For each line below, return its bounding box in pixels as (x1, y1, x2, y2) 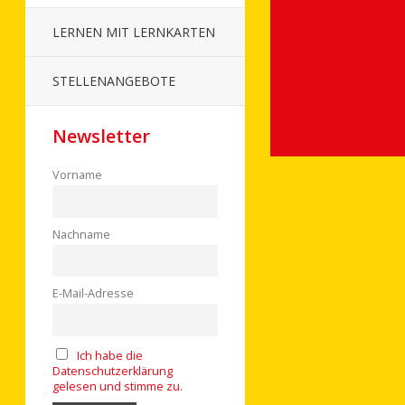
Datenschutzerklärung (52, 363, 173, 379)
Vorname (52, 167, 102, 183)
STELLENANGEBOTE (52, 72, 175, 89)
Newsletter (52, 124, 150, 148)
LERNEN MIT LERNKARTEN (52, 24, 215, 41)
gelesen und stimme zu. (52, 378, 183, 394)
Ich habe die (76, 347, 143, 363)
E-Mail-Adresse (52, 286, 134, 302)
